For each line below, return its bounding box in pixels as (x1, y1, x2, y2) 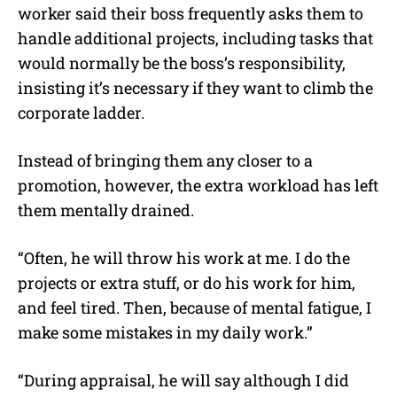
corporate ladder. (18, 101, 144, 123)
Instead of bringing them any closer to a (18, 149, 313, 171)
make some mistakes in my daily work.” (18, 321, 313, 343)
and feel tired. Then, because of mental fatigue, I (18, 296, 371, 318)
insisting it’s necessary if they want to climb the (18, 76, 373, 98)
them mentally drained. (18, 198, 194, 221)
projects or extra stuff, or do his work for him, (18, 271, 355, 293)
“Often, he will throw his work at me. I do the (18, 246, 350, 269)
